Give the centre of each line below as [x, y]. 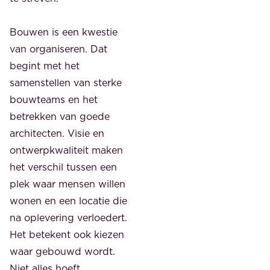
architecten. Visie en [57, 133]
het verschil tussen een [63, 167]
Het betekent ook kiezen [67, 234]
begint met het [45, 65]
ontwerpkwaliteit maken [66, 150]
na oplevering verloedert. [68, 217]
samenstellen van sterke [66, 82]
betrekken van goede [60, 116]
